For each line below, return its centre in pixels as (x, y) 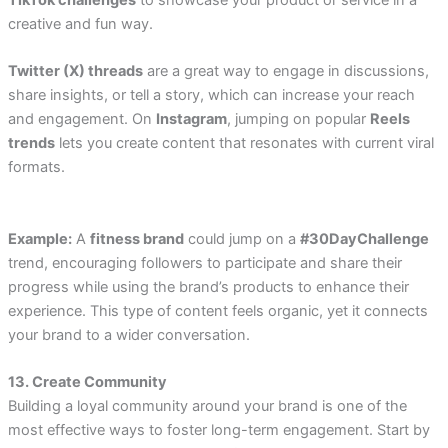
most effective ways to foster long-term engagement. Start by (218, 430)
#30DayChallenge (364, 238)
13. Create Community (87, 382)
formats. (36, 167)
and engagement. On (81, 119)
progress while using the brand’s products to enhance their (208, 286)
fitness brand (136, 238)
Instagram (191, 119)
